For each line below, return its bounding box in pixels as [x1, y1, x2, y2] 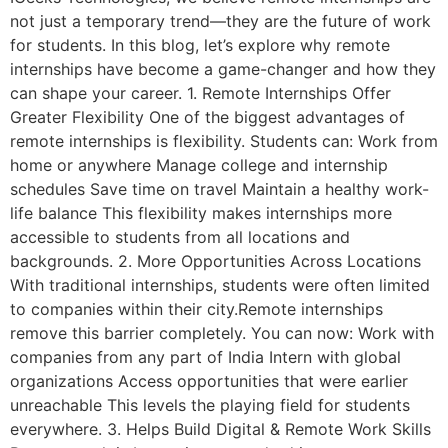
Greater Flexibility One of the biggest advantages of [10, 107, 405, 128]
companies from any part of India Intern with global [10, 347, 401, 368]
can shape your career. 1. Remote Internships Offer [10, 83, 391, 104]
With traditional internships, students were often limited [10, 275, 430, 296]
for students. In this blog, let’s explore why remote [10, 35, 390, 56]
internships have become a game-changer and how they [10, 59, 436, 80]
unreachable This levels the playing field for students [10, 395, 410, 416]
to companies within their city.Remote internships [10, 299, 383, 320]
